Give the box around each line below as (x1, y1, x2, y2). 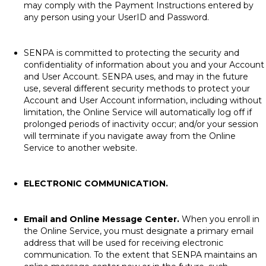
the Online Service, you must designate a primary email (24, 226, 254, 236)
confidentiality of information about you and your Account (24, 59, 264, 70)
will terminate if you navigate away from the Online (24, 131, 236, 141)
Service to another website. (24, 142, 137, 153)
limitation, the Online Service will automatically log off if (24, 107, 252, 118)
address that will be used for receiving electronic (24, 237, 223, 248)
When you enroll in (179, 214, 259, 224)
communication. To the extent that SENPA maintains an (24, 249, 257, 260)
